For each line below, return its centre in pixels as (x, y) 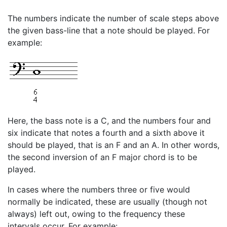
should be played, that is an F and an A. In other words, (113, 145)
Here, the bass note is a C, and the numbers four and (109, 121)
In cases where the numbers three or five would (99, 190)
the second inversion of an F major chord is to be (102, 157)
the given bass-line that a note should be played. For (109, 31)
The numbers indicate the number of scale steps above (113, 18)
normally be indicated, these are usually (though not (107, 202)
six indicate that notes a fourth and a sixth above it (106, 133)
